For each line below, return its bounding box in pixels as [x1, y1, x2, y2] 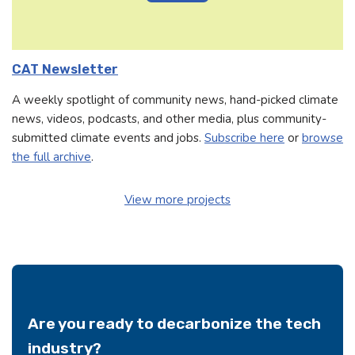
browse [302, 129, 343, 146]
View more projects [124, 191, 231, 208]
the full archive [12, 148, 91, 165]
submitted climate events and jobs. [12, 129, 204, 146]
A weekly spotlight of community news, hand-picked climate [12, 91, 338, 108]
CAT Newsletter [12, 62, 118, 78]
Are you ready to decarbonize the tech [28, 314, 321, 333]
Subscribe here [204, 129, 284, 146]
